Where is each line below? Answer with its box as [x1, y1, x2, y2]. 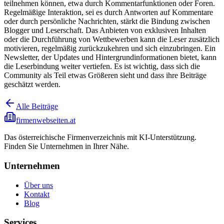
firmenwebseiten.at [16, 116, 75, 125]
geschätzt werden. [4, 80, 60, 89]
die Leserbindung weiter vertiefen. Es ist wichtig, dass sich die [4, 62, 200, 71]
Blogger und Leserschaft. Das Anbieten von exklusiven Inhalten [4, 26, 206, 35]
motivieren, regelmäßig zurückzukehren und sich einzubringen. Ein [4, 44, 215, 53]
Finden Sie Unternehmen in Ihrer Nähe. [4, 142, 129, 151]
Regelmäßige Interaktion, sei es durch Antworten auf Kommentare [4, 8, 213, 17]
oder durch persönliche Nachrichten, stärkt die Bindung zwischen [4, 17, 210, 26]
